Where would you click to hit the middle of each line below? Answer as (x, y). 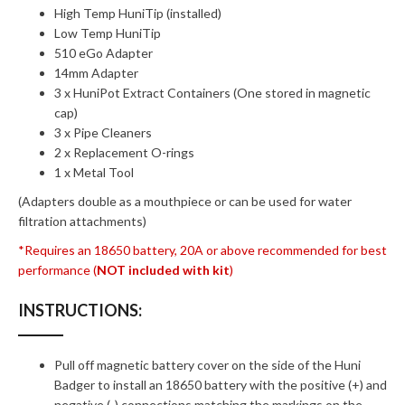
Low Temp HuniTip (108, 33)
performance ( (57, 270)
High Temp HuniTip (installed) (138, 13)
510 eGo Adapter (104, 53)
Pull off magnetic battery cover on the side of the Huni (207, 365)
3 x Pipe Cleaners (103, 132)
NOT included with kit (163, 270)
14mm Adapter (96, 73)
